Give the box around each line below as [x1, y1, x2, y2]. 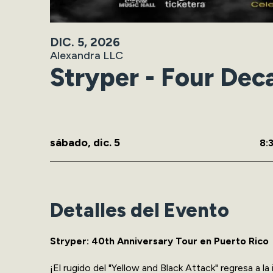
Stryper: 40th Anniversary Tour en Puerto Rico [50, 235, 269, 247]
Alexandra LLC [50, 48, 123, 62]
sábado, [50, 135, 93, 149]
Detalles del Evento [50, 198, 229, 222]
